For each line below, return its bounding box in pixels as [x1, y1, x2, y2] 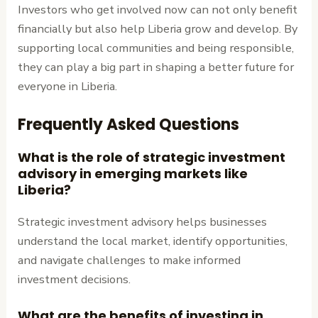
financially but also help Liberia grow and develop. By [18, 21, 298, 38]
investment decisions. [18, 270, 131, 287]
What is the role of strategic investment [18, 148, 286, 166]
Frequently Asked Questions [18, 113, 240, 136]
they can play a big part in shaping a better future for [18, 59, 295, 76]
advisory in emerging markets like [18, 164, 248, 182]
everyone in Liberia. [18, 78, 118, 95]
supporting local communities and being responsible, [18, 40, 295, 57]
